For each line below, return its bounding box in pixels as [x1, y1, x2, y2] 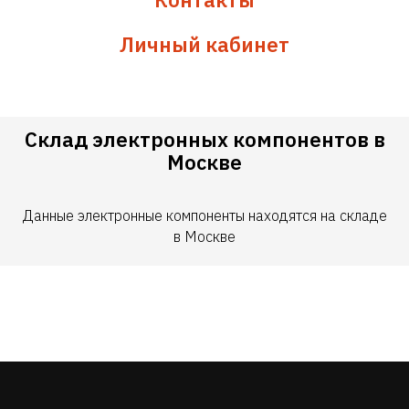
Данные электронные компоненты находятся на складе [22, 206, 387, 225]
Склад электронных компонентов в [24, 126, 385, 152]
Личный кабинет [120, 31, 289, 58]
